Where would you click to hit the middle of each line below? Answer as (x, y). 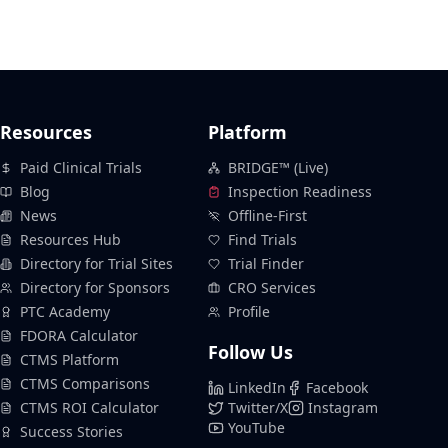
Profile (249, 311)
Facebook (337, 387)
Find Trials (262, 239)
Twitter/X (258, 407)
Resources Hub (70, 239)
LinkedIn (257, 387)
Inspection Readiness (300, 191)
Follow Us (250, 352)
